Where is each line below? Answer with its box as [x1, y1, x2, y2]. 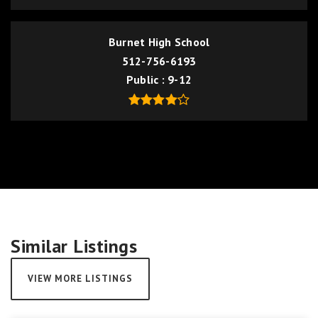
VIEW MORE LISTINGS [28, 273, 133, 285]
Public [126, 72, 162, 87]
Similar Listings [11, 234, 137, 258]
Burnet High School [108, 35, 210, 49]
